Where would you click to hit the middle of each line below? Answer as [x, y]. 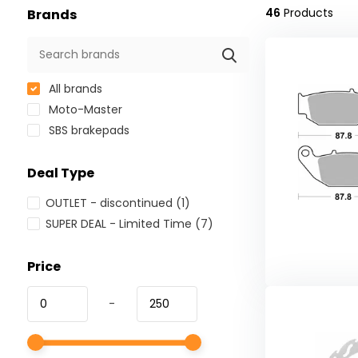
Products [306, 13]
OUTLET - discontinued [110, 203]
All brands [74, 89]
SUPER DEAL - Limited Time [120, 224]
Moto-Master [84, 110]
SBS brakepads [87, 131]
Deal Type [60, 173]
